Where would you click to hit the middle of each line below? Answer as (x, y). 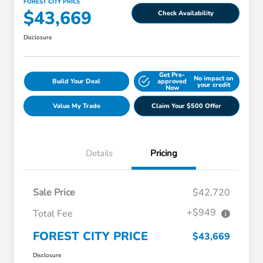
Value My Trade (76, 106)
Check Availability (186, 13)
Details (99, 154)
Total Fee (53, 214)
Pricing (164, 154)
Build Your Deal (77, 82)
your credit (213, 85)
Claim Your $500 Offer (187, 106)
